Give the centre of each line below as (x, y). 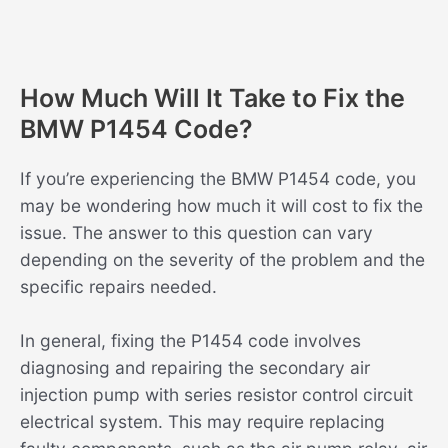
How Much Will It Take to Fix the (212, 97)
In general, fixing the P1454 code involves (190, 341)
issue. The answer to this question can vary (196, 232)
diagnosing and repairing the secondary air (195, 368)
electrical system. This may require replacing (202, 422)
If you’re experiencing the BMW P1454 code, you (218, 178)
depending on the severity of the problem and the (222, 259)
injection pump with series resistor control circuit (216, 395)
